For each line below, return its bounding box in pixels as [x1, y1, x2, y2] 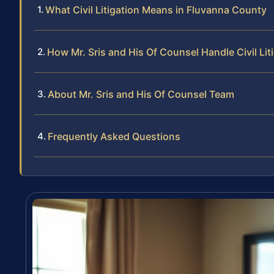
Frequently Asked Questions [48, 130, 180, 143]
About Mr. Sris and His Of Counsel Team [48, 88, 234, 101]
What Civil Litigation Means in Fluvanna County [45, 4, 267, 17]
